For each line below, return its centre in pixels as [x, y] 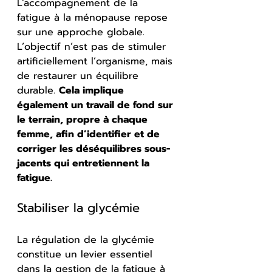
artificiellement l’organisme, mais [97, 61]
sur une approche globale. [83, 32]
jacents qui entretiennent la [85, 163]
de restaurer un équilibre [80, 76]
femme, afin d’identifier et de [90, 134]
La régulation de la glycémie [87, 240]
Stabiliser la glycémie [78, 207]
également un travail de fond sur [97, 105]
